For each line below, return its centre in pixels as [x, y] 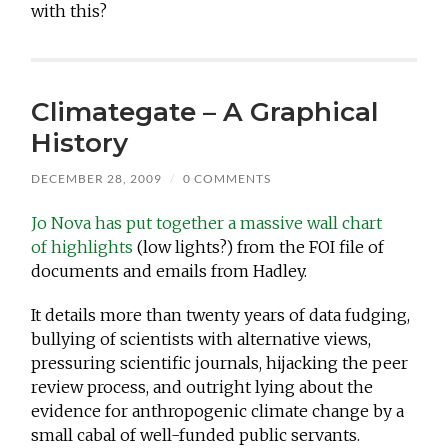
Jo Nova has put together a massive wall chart [207, 223]
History [80, 143]
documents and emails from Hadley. [169, 271]
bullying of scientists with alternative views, [201, 339]
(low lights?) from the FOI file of [261, 247]
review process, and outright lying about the [202, 387]
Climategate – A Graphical [205, 112]
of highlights [84, 247]
